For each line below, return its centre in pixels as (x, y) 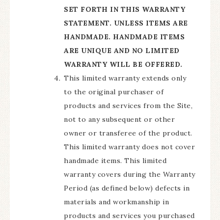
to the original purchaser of (114, 92)
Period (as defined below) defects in (127, 188)
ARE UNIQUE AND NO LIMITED (122, 51)
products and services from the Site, (128, 106)
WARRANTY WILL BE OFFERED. (123, 64)
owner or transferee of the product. (128, 133)
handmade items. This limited (115, 161)
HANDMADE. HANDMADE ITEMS (124, 37)
